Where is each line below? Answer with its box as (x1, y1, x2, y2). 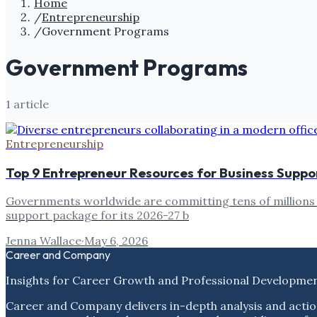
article (11, 96, 49, 111)
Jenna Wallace (6, 234, 81, 248)
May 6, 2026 (84, 234, 148, 248)
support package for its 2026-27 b (6, 208, 189, 223)
